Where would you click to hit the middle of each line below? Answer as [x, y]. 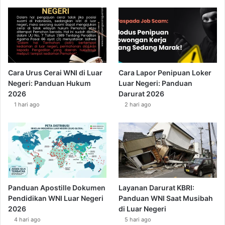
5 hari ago [138, 220]
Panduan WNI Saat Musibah [166, 198]
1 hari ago [27, 105]
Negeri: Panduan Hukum [49, 83]
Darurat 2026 [142, 94]
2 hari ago [138, 105]
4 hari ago [27, 220]
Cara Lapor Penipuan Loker [165, 73]
